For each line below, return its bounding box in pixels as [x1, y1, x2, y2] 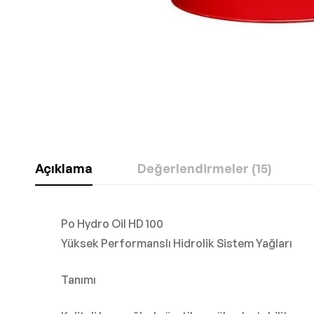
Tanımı [61, 273, 96, 287]
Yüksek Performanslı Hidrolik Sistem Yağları [61, 236, 292, 251]
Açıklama [35, 161, 93, 177]
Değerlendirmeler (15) [137, 161, 271, 177]
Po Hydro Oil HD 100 [61, 217, 163, 231]
